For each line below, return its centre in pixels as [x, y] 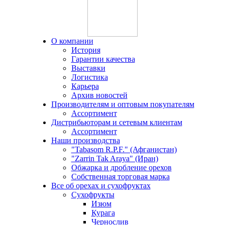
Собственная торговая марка [120, 177]
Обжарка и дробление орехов [121, 167]
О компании [72, 41]
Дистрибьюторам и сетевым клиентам [117, 122]
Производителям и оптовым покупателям [123, 104]
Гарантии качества [103, 59]
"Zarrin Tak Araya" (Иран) [115, 158]
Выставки [88, 68]
